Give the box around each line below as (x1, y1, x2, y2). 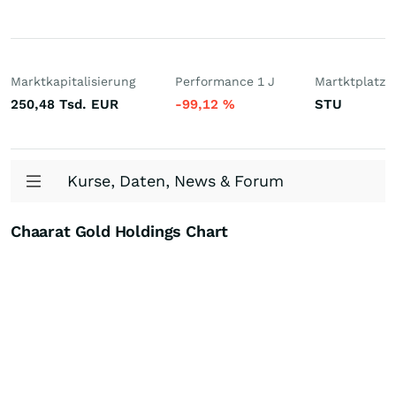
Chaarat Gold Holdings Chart (11, 222, 229, 240)
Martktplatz (315, 74, 385, 88)
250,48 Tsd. (11, 96, 87, 112)
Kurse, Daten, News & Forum (67, 171, 284, 190)
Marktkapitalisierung (11, 74, 135, 88)
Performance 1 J (175, 74, 275, 88)
